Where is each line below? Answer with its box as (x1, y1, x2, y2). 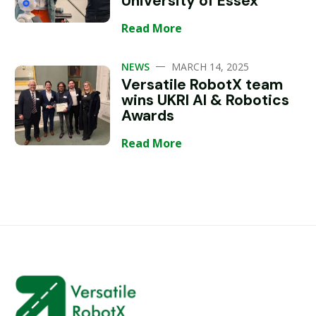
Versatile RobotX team (121, 75, 284, 95)
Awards (121, 106, 175, 126)
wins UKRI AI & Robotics (121, 90, 290, 110)
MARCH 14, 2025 (171, 60, 250, 73)
